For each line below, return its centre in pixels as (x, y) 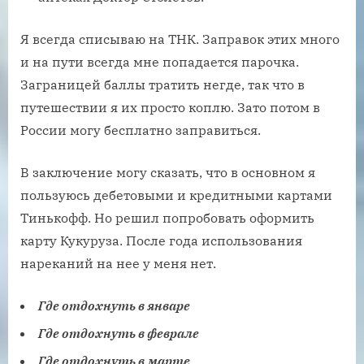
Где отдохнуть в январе (114, 305)
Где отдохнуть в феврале (119, 333)
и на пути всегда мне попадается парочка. (160, 61)
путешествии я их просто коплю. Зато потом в (170, 107)
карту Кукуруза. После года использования (161, 240)
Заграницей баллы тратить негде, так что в (162, 84)
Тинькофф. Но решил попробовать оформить (167, 217)
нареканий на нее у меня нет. (118, 263)
